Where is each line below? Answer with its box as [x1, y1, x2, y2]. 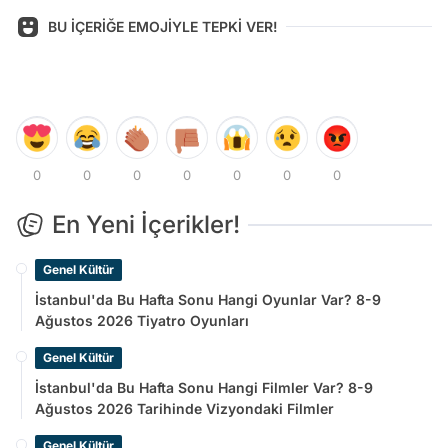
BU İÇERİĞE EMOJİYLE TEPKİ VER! [48, 18, 278, 36]
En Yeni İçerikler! [52, 209, 240, 239]
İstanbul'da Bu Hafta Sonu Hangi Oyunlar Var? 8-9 [35, 290, 381, 308]
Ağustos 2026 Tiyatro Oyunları [35, 311, 249, 329]
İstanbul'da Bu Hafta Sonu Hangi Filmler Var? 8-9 [35, 378, 373, 396]
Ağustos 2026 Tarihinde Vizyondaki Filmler [35, 399, 334, 417]
